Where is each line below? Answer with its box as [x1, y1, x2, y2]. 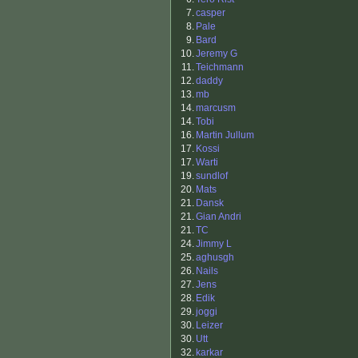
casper [196, 7, 225, 19]
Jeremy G [196, 48, 237, 60]
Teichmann [196, 62, 244, 74]
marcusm [196, 102, 236, 114]
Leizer [196, 320, 223, 332]
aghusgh [196, 252, 234, 264]
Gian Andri [196, 211, 241, 223]
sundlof [196, 170, 228, 182]
